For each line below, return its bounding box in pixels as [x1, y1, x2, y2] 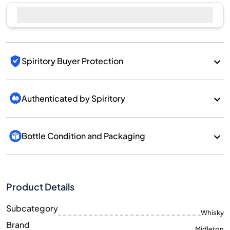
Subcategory [6, 203, 58, 214]
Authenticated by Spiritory [22, 93, 125, 104]
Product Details [6, 181, 74, 193]
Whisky [201, 208, 224, 217]
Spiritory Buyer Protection [22, 55, 123, 66]
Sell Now [94, 9, 128, 20]
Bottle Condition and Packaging [22, 130, 145, 141]
